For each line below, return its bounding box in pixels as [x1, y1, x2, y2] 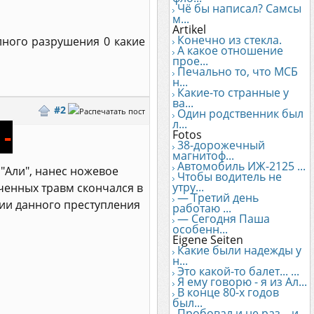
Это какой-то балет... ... [177, 264, 299, 279]
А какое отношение [177, 43, 283, 58]
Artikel [172, 22, 206, 37]
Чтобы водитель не [177, 169, 282, 184]
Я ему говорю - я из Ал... [177, 274, 307, 289]
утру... [172, 179, 204, 195]
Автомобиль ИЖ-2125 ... [177, 158, 306, 174]
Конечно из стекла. [177, 32, 282, 48]
